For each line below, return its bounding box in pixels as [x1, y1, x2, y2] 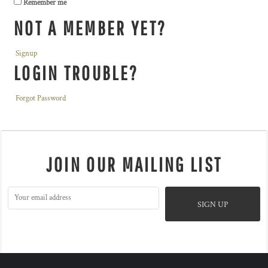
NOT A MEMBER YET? [14, 17, 167, 39]
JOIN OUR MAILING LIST [45, 153, 223, 176]
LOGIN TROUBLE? [14, 62, 139, 84]
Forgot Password [16, 93, 66, 103]
